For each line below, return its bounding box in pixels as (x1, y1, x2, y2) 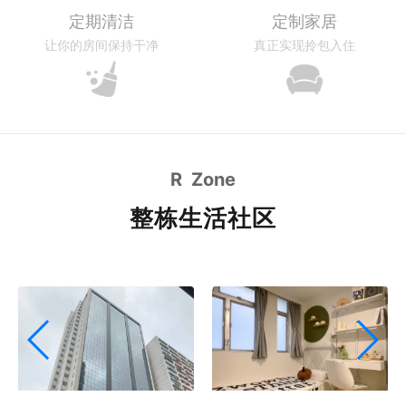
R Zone (170, 169, 236, 190)
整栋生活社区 (130, 204, 276, 232)
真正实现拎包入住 (254, 37, 355, 53)
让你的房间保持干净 (44, 37, 159, 53)
